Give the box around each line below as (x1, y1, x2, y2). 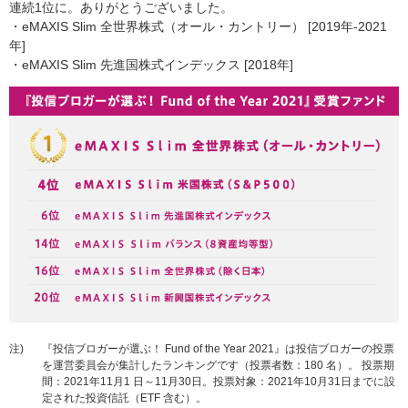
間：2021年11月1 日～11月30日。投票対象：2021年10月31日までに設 (42, 374, 395, 388)
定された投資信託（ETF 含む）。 (42, 391, 207, 404)
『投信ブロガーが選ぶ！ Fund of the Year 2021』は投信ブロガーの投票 (42, 342, 394, 355)
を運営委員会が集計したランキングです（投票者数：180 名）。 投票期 (42, 358, 394, 372)
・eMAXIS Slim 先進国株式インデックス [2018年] (9, 57, 293, 73)
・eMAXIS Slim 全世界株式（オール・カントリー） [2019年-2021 (9, 19, 387, 35)
